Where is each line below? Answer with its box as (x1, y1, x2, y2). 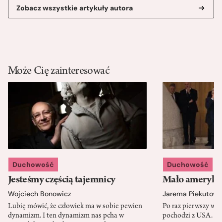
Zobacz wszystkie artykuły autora (16, 3, 133, 13)
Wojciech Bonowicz (8, 189, 71, 198)
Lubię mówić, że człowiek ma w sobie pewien (8, 202, 142, 211)
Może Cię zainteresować (8, 66, 110, 78)
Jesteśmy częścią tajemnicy (8, 174, 115, 186)
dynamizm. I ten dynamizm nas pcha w (8, 212, 124, 220)
